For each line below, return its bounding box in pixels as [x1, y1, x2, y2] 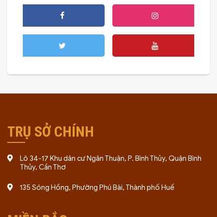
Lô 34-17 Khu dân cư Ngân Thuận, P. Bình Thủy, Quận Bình [20, 154, 201, 163]
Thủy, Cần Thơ [20, 163, 66, 171]
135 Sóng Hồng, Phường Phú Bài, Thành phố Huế [20, 183, 174, 192]
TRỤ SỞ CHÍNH [7, 123, 94, 140]
